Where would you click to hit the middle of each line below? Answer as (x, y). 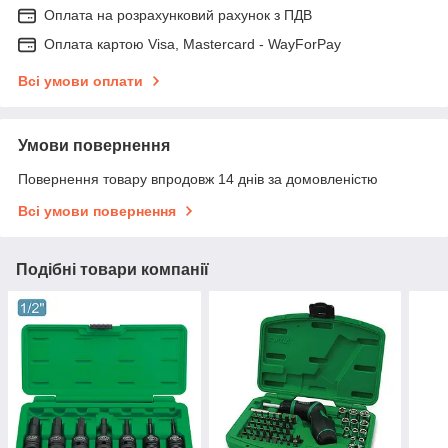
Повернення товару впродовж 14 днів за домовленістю (198, 179)
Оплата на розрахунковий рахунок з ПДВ (178, 15)
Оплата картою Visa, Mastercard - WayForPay (192, 44)
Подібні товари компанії (112, 270)
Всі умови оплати (80, 81)
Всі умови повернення (97, 211)
